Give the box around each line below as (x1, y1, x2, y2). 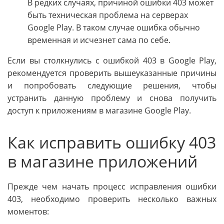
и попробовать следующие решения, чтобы (7, 80, 216, 91)
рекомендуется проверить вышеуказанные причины (7, 67, 216, 79)
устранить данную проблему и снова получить (7, 92, 216, 104)
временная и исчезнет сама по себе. (27, 34, 170, 46)
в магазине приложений (7, 150, 197, 172)
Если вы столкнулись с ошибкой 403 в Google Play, (7, 55, 216, 66)
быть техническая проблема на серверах (27, 9, 188, 21)
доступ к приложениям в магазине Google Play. (7, 105, 191, 116)
